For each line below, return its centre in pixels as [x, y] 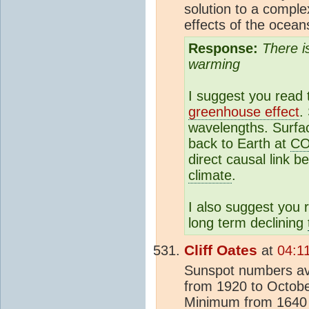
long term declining [248, 223]
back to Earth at [239, 144]
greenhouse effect [244, 112]
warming [214, 64]
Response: [223, 49]
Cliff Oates [221, 251]
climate [210, 176]
